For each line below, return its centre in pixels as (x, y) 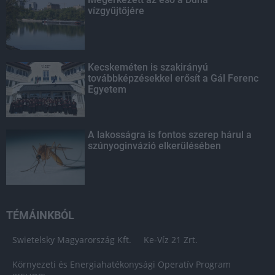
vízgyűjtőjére (116, 11)
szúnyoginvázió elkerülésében (155, 146)
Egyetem (107, 89)
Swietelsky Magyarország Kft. (72, 240)
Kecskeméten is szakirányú (148, 67)
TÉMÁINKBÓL (40, 215)
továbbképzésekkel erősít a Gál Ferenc (173, 78)
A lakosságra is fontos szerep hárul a (170, 135)
